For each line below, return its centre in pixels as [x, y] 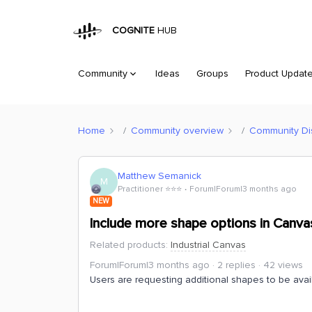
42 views [283, 265]
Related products [128, 245]
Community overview [177, 130]
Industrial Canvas [208, 245]
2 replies [236, 265]
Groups [212, 73]
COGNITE [131, 31]
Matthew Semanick [159, 175]
